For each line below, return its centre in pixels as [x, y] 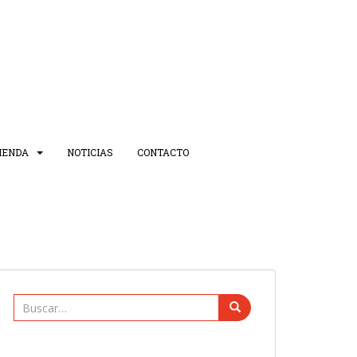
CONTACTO [163, 152]
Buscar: [34, 302]
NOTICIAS [90, 152]
